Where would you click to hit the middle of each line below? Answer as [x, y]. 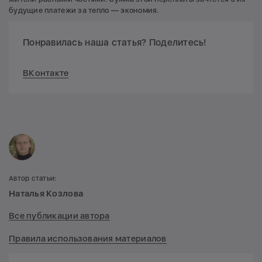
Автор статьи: [33, 178]
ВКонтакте [46, 73]
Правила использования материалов [88, 238]
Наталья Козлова [46, 193]
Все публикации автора [59, 216]
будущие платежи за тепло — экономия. [84, 10]
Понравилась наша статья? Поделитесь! [115, 42]
